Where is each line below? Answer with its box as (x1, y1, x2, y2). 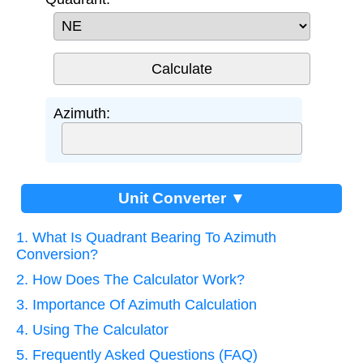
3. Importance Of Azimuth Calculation (16, 297, 257, 314)
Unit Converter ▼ (117, 190, 246, 207)
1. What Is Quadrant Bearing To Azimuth (16, 229, 276, 246)
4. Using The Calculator (16, 322, 169, 339)
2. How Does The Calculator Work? (16, 271, 245, 288)
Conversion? (16, 246, 98, 263)
